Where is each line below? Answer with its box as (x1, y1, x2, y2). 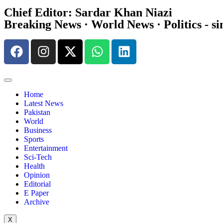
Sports (24, 134, 44, 143)
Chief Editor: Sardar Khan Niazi (4, 5, 172, 19)
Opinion (24, 170, 50, 179)
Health (24, 161, 45, 170)
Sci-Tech (24, 152, 52, 161)
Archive (24, 197, 49, 206)
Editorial (24, 179, 51, 188)
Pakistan (24, 108, 50, 116)
